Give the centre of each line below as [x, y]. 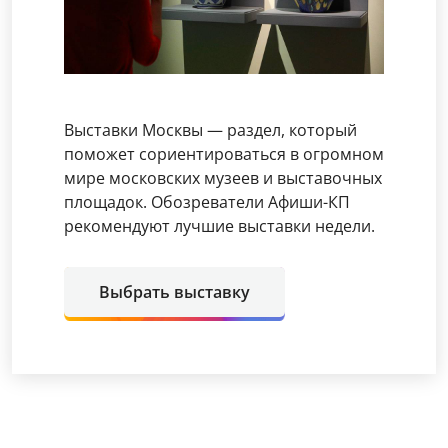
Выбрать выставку [174, 292]
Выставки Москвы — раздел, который [210, 130]
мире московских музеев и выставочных [223, 178]
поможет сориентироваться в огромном [224, 154]
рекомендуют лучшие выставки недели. [219, 226]
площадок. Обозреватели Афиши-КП [207, 202]
